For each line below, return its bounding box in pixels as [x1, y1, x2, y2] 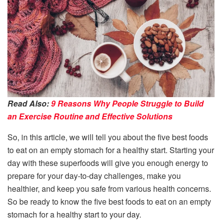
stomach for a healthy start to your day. [7, 209, 141, 221]
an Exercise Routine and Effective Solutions [7, 111, 172, 122]
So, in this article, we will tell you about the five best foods [7, 131, 208, 143]
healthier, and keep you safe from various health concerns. [7, 183, 211, 195]
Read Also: [7, 98, 51, 110]
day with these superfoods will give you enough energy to [7, 157, 208, 169]
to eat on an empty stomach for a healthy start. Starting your [7, 144, 214, 156]
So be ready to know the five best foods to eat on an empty [7, 196, 211, 208]
